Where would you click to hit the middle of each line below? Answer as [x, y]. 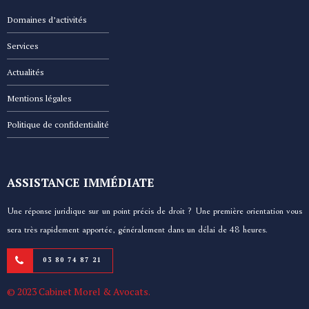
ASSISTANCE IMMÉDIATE [81, 182]
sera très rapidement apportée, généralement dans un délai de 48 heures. [137, 229]
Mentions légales [39, 99]
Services [23, 46]
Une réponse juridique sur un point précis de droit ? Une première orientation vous [154, 211]
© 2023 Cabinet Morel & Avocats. [79, 291]
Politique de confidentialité [58, 125]
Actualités [26, 72]
